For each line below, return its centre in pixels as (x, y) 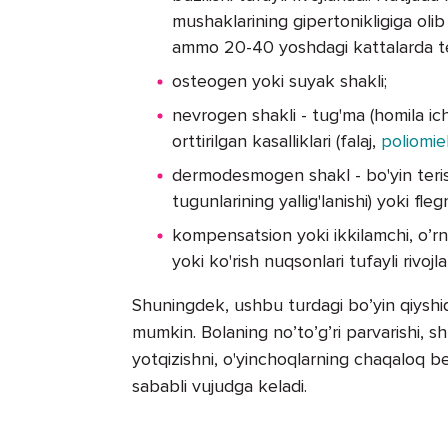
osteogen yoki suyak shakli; (279, 81)
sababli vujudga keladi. (219, 386)
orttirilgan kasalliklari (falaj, (276, 141)
